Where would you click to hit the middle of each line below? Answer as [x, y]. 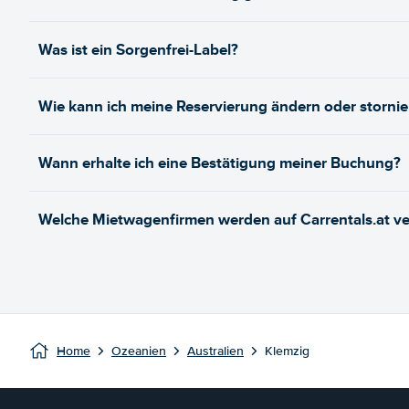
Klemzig [287, 351]
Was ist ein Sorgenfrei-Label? [138, 50]
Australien [215, 351]
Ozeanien [139, 351]
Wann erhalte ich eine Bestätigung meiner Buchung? [220, 163]
